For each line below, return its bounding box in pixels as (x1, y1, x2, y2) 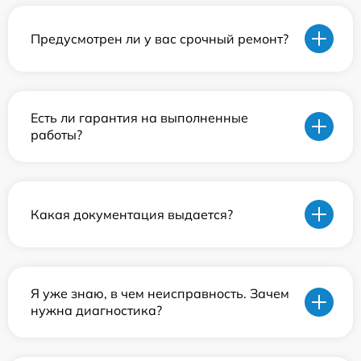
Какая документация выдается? (31, 205, 233, 222)
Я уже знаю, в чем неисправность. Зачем (31, 285, 289, 302)
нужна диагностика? (31, 302, 162, 319)
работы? (31, 127, 82, 143)
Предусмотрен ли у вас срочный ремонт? (31, 30, 288, 47)
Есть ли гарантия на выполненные (31, 110, 248, 127)
